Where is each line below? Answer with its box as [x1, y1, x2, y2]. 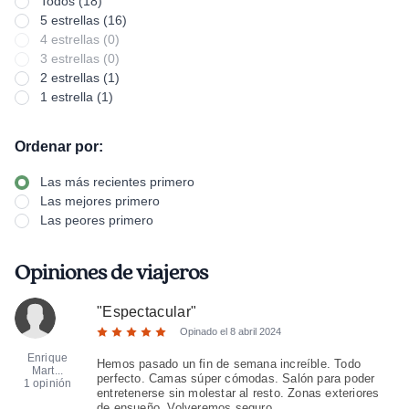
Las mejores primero [40, 194, 160, 208]
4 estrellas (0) [40, 32, 120, 47]
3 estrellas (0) [40, 51, 120, 66]
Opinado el [179, 326, 230, 337]
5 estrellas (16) [40, 13, 127, 27]
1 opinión [24, 377, 71, 390]
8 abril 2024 [229, 326, 281, 337]
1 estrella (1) [40, 89, 113, 104]
